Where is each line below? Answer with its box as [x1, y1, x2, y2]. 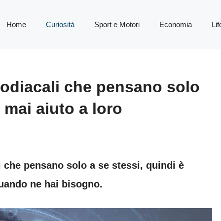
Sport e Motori [94, 20, 140, 29]
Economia [159, 20, 192, 29]
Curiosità [46, 20, 74, 29]
